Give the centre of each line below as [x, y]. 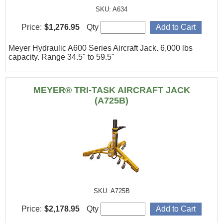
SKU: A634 [111, 9]
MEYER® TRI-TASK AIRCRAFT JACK [111, 90]
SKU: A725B [111, 191]
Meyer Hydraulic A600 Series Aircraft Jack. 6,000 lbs [101, 48]
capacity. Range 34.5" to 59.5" [62, 57]
